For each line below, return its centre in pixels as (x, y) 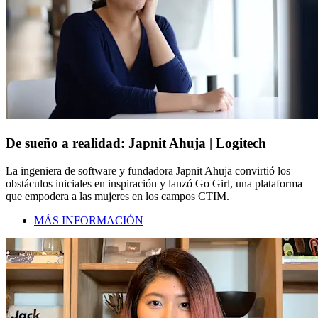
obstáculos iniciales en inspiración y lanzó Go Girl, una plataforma (154, 183)
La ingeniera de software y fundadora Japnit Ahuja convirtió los (148, 170)
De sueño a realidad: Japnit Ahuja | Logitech (136, 143)
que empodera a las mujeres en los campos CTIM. (117, 196)
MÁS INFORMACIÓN (89, 220)
